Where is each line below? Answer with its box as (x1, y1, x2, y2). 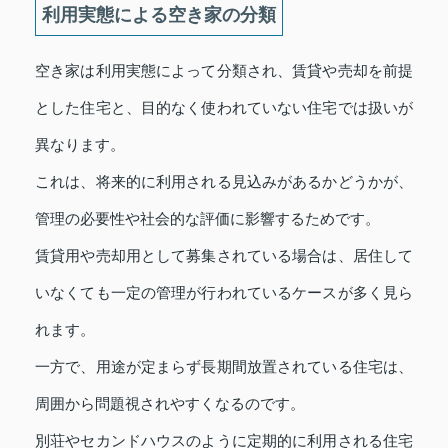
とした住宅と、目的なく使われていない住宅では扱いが (35, 98, 413, 116)
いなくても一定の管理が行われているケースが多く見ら (35, 283, 413, 301)
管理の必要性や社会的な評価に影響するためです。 (35, 209, 380, 227)
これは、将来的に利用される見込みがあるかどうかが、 (35, 172, 413, 190)
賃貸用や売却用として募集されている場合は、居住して (35, 246, 413, 264)
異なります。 (35, 135, 125, 153)
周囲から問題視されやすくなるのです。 (35, 394, 305, 412)
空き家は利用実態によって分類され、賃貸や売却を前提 (35, 61, 413, 79)
